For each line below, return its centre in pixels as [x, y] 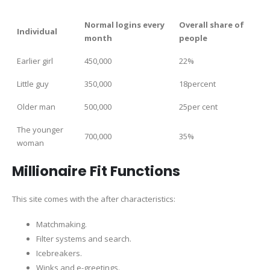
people [193, 38]
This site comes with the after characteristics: [94, 199]
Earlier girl [35, 61]
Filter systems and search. [84, 239]
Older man [36, 106]
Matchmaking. [61, 224]
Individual [37, 31]
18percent [197, 83]
